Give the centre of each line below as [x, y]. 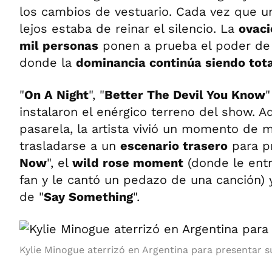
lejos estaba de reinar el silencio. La [129, 29]
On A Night [56, 95]
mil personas [59, 46]
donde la [48, 63]
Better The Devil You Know [185, 95]
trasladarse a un [70, 146]
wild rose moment [128, 163]
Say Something [88, 197]
